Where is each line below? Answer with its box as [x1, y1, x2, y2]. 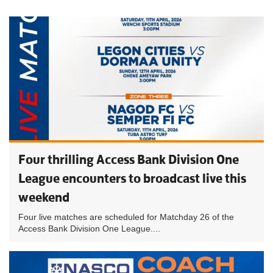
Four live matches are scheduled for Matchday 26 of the [18, 212, 234, 222]
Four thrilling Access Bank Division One [18, 151, 239, 168]
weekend [18, 189, 69, 205]
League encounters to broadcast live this [18, 170, 246, 186]
